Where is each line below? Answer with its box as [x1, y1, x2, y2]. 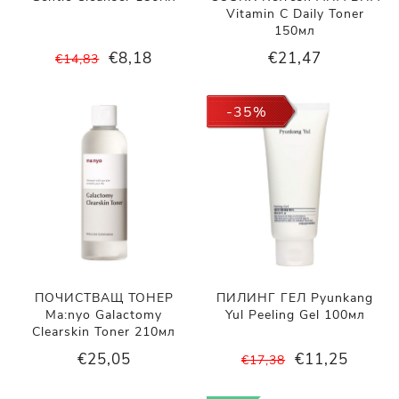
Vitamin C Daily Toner [225, 4, 364, 22]
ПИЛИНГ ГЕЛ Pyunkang [216, 289, 374, 306]
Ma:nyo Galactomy [45, 305, 163, 323]
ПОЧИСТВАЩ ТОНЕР [34, 289, 174, 306]
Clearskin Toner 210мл [32, 322, 176, 340]
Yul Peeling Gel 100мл [224, 305, 365, 323]
